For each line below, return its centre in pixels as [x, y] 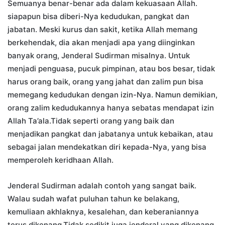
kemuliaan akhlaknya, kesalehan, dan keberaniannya [103, 212]
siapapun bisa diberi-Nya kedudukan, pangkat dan [98, 17]
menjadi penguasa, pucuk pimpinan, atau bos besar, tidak [111, 69]
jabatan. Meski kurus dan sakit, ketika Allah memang [102, 30]
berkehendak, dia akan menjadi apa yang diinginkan [101, 43]
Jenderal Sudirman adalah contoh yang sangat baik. [102, 186]
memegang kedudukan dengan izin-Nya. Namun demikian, [113, 95]
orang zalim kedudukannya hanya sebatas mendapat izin [111, 108]
